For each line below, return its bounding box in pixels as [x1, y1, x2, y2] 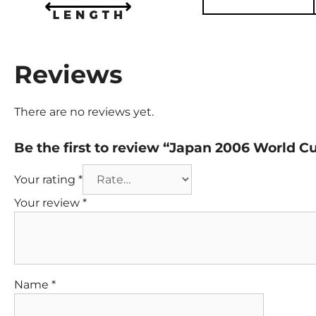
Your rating [14, 172, 78, 186]
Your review [14, 195, 83, 209]
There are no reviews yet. [14, 104, 154, 119]
